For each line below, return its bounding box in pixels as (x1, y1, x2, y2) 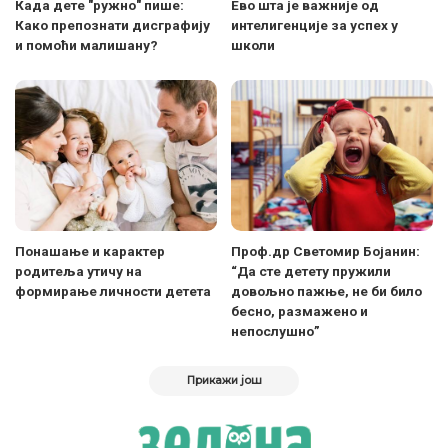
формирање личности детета (15, 283, 211, 300)
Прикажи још (186, 374, 262, 388)
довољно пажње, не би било (231, 283, 422, 300)
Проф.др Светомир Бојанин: (231, 243, 420, 260)
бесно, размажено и (231, 303, 368, 320)
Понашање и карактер (15, 243, 165, 260)
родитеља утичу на (15, 263, 142, 280)
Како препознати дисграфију (15, 16, 210, 33)
